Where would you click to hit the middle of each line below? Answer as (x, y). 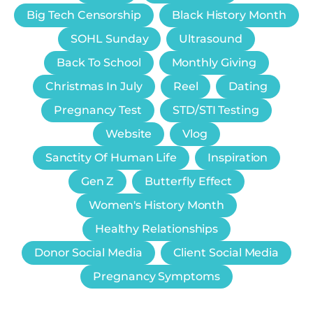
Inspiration (238, 157)
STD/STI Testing (216, 110)
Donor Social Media (88, 252)
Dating (248, 86)
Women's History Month (156, 205)
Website (129, 133)
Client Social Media (226, 252)
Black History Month (229, 15)
